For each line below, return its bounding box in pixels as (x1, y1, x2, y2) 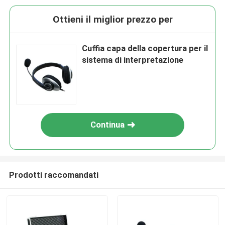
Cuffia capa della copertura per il (82, 43, 208, 54)
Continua (90, 120, 125, 130)
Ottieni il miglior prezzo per (52, 14, 173, 26)
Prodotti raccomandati (9, 169, 98, 180)
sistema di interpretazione (82, 55, 184, 65)
